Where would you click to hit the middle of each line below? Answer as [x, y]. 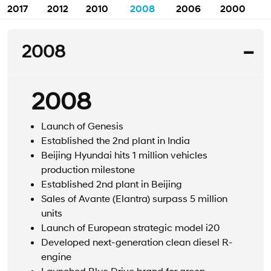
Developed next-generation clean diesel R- [137, 242]
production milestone [88, 169]
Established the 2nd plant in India [116, 140]
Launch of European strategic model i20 [130, 227]
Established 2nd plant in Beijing [112, 184]
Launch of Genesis [82, 126]
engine [56, 256]
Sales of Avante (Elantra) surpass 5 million [134, 198]
